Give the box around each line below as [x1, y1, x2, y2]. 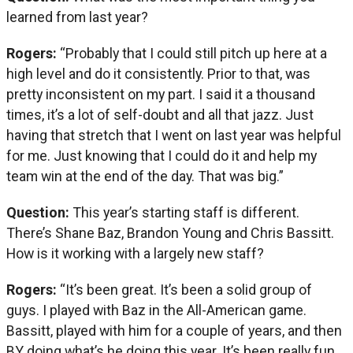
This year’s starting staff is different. [72, 203, 299, 221]
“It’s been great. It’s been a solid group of [60, 281, 312, 298]
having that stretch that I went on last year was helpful [6, 126, 341, 143]
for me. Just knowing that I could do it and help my [6, 147, 317, 164]
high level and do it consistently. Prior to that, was [6, 65, 310, 82]
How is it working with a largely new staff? [6, 244, 264, 262]
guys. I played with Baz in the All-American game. [6, 301, 307, 318]
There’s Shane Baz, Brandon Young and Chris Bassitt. [6, 224, 334, 241]
